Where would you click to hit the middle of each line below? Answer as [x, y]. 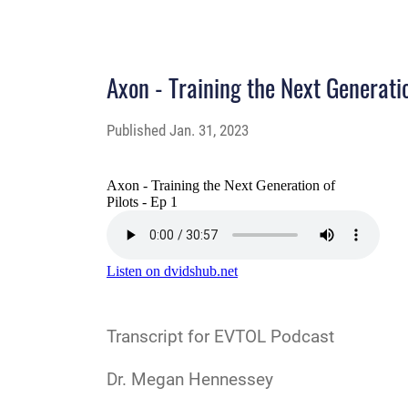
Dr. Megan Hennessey [190, 379]
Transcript [145, 336]
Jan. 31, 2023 [209, 131]
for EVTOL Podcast [261, 336]
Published [138, 131]
